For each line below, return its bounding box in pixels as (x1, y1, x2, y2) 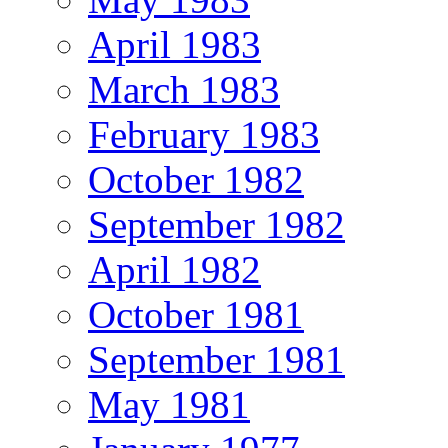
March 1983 (88, 67, 280, 111)
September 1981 (88, 337, 345, 381)
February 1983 (88, 112, 320, 156)
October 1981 (88, 292, 304, 336)
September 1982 (88, 202, 345, 246)
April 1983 (88, 22, 261, 66)
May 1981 (88, 382, 250, 426)
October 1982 (88, 157, 304, 201)
